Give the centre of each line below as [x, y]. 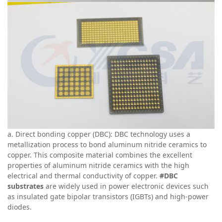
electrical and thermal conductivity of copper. [83, 176]
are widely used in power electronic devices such [126, 186]
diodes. [20, 207]
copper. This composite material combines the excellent [100, 155]
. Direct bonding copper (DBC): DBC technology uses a [101, 134]
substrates [26, 186]
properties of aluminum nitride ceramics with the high [98, 166]
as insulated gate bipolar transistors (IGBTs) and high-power [108, 197]
